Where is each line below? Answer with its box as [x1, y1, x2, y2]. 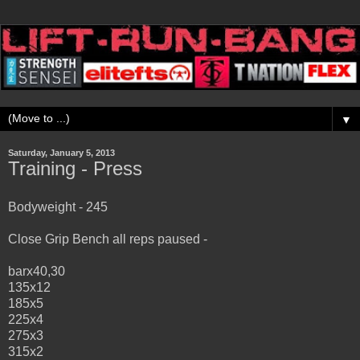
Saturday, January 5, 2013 [8, 147, 115, 157]
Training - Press [8, 157, 142, 179]
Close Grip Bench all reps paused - [8, 231, 207, 246]
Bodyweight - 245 [8, 199, 108, 214]
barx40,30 [8, 264, 65, 278]
